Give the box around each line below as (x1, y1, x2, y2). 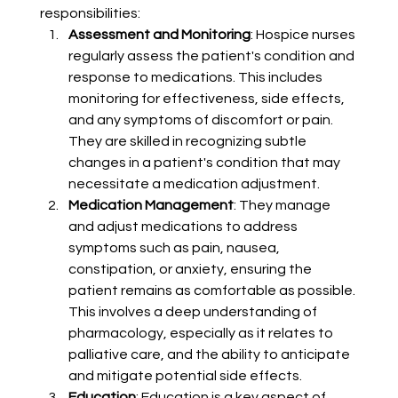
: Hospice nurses (250, 28, 358, 43)
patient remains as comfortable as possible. (68, 283, 358, 298)
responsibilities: (39, 6, 140, 21)
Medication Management (68, 198, 234, 213)
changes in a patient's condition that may (68, 155, 343, 171)
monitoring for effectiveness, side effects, (68, 92, 347, 107)
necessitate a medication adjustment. (68, 177, 320, 192)
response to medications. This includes (68, 70, 325, 85)
